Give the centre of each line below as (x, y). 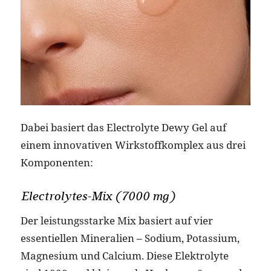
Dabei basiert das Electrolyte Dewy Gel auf (123, 128)
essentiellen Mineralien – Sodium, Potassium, (130, 238)
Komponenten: (57, 163)
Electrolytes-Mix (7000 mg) (97, 196)
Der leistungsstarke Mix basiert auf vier (116, 221)
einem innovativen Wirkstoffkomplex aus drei (133, 145)
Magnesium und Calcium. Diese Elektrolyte (124, 256)
